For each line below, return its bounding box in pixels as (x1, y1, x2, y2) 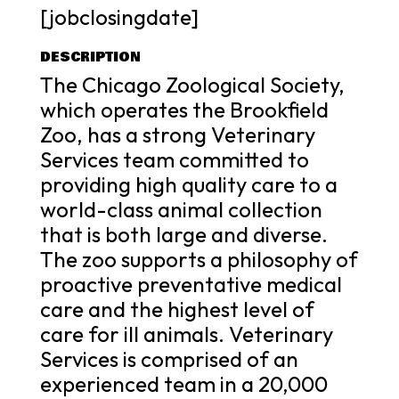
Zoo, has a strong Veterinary (39, 120, 315, 148)
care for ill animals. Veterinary (39, 320, 333, 347)
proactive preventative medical (39, 270, 342, 297)
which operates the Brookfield (39, 95, 329, 123)
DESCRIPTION (39, 46, 141, 67)
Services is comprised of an (39, 345, 298, 372)
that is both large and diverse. (39, 220, 328, 248)
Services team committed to (39, 145, 309, 173)
